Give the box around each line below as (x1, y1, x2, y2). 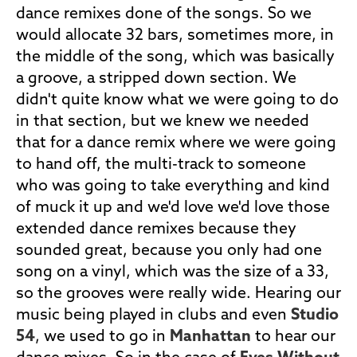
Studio (291, 308, 339, 324)
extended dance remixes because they (16, 222, 296, 237)
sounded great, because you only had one (16, 243, 322, 259)
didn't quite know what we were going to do (16, 92, 339, 108)
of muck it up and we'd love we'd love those (16, 200, 330, 216)
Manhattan (170, 329, 251, 345)
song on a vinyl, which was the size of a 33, (16, 265, 329, 280)
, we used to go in (35, 329, 170, 345)
